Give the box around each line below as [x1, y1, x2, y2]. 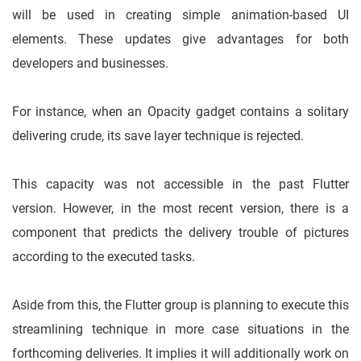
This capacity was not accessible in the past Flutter [12, 176, 349, 193]
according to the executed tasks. [12, 249, 195, 265]
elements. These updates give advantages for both [12, 31, 349, 48]
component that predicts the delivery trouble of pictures [12, 225, 349, 241]
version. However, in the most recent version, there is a [12, 201, 349, 217]
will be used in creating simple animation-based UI [12, 7, 349, 23]
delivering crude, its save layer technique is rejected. [12, 128, 304, 144]
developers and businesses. [12, 56, 172, 72]
